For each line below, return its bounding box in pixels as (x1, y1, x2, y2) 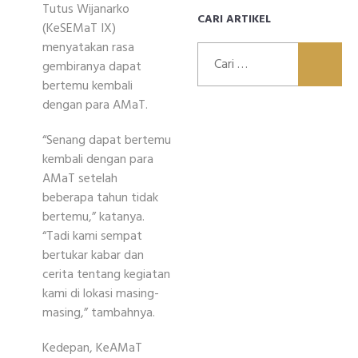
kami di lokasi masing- (42, 284, 159, 304)
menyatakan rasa (42, 38, 134, 58)
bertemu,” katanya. (42, 207, 145, 228)
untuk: (197, 60, 229, 81)
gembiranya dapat (42, 57, 141, 78)
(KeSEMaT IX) (42, 18, 116, 39)
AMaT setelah (42, 169, 117, 189)
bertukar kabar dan (42, 245, 144, 266)
